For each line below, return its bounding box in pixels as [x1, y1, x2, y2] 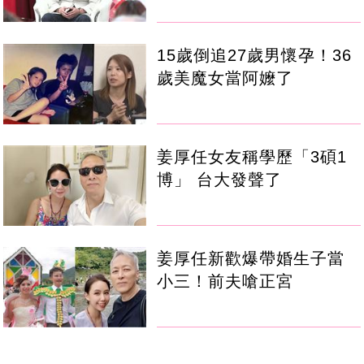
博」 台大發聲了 [157, 170, 283, 188]
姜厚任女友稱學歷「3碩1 [157, 147, 348, 166]
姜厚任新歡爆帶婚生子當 [157, 249, 345, 268]
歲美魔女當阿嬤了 [157, 68, 294, 87]
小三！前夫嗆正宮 [157, 272, 294, 291]
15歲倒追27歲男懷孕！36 [157, 45, 353, 64]
